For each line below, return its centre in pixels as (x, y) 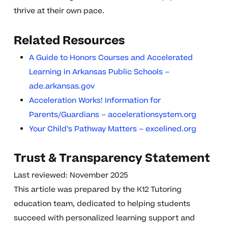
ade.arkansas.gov (62, 87)
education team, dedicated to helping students (102, 204)
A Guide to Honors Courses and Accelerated (111, 58)
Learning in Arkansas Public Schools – (99, 72)
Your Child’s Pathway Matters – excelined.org (112, 129)
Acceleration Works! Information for (95, 101)
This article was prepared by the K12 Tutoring (97, 190)
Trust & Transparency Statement (112, 159)
